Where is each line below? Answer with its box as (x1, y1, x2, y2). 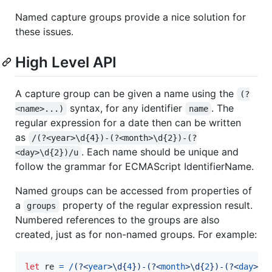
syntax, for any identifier (67, 101, 186, 114)
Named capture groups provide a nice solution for (15, 10, 246, 23)
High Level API (15, 53, 117, 71)
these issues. (15, 25, 73, 38)
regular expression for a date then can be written (15, 116, 241, 129)
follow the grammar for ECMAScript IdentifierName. (15, 160, 254, 172)
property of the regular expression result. (59, 199, 256, 211)
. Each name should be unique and (81, 145, 242, 158)
